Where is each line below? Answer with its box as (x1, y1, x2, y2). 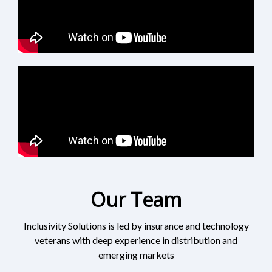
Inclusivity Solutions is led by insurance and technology (23, 220, 249, 232)
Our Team (90, 186, 182, 213)
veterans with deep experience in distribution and (35, 234, 237, 246)
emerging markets (98, 249, 174, 261)
